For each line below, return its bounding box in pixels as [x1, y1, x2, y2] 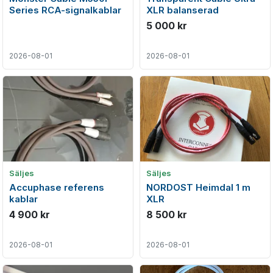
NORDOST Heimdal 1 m [146, 182, 250, 193]
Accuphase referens [9, 182, 104, 193]
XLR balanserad [146, 4, 219, 16]
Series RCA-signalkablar [9, 4, 121, 16]
